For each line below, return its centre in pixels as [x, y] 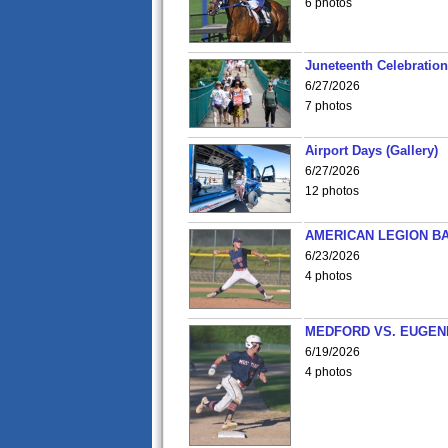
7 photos [328, 106]
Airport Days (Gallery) [371, 150]
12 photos [332, 191]
